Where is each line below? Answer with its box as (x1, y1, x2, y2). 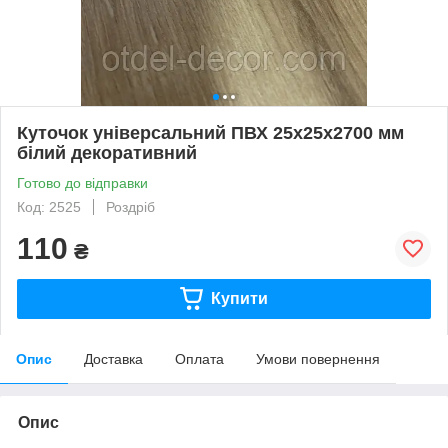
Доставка (84, 350, 143, 367)
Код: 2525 (17, 198, 81, 215)
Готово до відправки (17, 174, 148, 191)
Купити (210, 289, 268, 307)
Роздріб (106, 198, 155, 215)
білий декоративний (17, 142, 197, 163)
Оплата (175, 350, 224, 367)
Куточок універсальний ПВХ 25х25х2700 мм (17, 122, 404, 143)
